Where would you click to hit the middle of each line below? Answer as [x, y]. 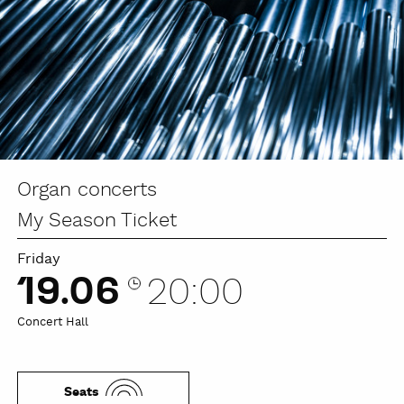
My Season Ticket [97, 221]
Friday [39, 260]
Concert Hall [53, 323]
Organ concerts [87, 191]
